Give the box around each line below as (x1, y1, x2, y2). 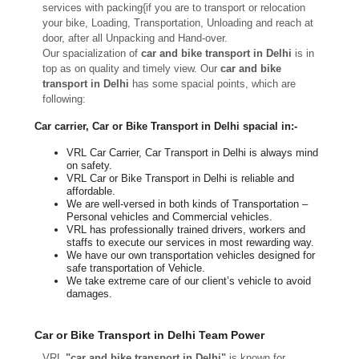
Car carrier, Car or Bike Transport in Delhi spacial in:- (34, 120, 297, 133)
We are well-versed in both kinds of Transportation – (66, 198, 308, 211)
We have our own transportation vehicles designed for (66, 249, 315, 262)
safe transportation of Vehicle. (66, 262, 205, 275)
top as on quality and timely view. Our (42, 62, 220, 75)
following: (42, 92, 86, 105)
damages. (66, 288, 112, 301)
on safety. (66, 159, 112, 172)
